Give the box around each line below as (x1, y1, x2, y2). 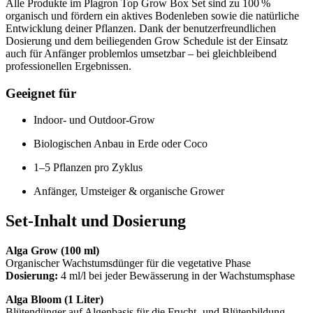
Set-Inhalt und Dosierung (6, 212, 186, 231)
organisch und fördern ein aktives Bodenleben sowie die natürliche (6, 9, 299, 22)
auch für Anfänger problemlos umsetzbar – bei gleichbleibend (6, 47, 277, 59)
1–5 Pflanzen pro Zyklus (34, 161, 143, 174)
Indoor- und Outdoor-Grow (34, 114, 155, 126)
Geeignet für (6, 85, 76, 101)
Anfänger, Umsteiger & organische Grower (34, 185, 224, 198)
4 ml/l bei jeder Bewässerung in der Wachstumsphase (58, 270, 295, 282)
